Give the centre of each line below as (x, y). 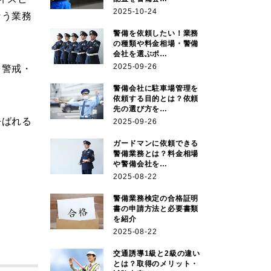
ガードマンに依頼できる (156, 143)
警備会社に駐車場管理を (156, 88)
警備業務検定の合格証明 (156, 198)
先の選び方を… (140, 109)
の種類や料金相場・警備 (156, 43)
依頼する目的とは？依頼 (156, 98)
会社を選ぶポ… (140, 54)
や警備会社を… (140, 164)
